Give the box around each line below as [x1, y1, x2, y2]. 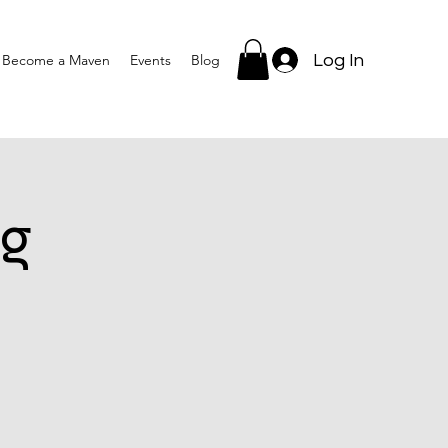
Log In [312, 50, 364, 70]
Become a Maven [2, 51, 110, 69]
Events [130, 51, 171, 69]
